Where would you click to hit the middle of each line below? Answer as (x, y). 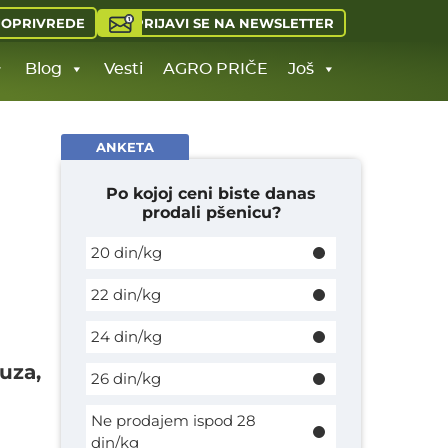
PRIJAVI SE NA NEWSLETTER (234, 22)
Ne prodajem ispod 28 (173, 420)
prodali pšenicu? (211, 212)
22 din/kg (126, 294)
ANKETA (125, 147)
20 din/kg (126, 252)
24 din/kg (126, 336)
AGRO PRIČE (215, 69)
